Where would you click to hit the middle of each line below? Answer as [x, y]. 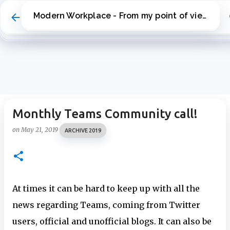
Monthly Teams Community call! [105, 114]
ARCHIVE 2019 [83, 130]
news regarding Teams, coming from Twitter [106, 205]
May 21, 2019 [40, 130]
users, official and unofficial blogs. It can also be [112, 221]
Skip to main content [125, 13]
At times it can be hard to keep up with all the [106, 188]
